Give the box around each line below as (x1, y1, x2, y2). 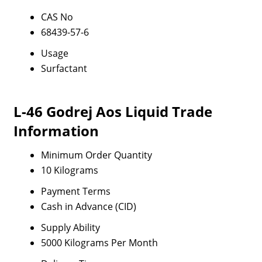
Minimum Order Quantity (40, 149, 152, 161)
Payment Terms (40, 185, 111, 198)
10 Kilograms (40, 164, 98, 177)
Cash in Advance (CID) (40, 200, 136, 213)
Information (13, 121, 99, 140)
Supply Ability (40, 221, 100, 234)
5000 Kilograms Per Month (40, 236, 158, 249)
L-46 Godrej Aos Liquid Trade (13, 102, 212, 121)
